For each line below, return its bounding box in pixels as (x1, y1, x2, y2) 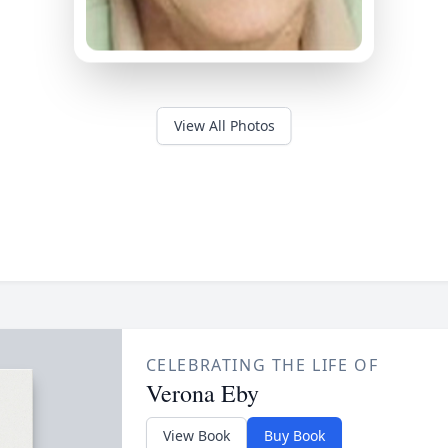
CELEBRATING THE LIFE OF (145, 354, 379, 376)
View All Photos (173, 116, 275, 135)
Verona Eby (145, 377, 259, 409)
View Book (162, 426, 230, 445)
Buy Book (263, 426, 325, 445)
